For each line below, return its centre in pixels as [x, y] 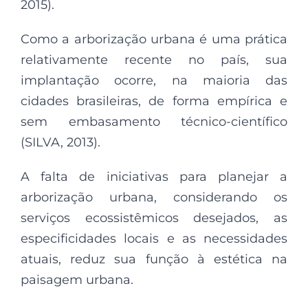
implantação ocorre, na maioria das [154, 80]
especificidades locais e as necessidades [154, 238]
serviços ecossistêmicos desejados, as [154, 218]
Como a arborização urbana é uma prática [154, 39]
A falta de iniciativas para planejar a [154, 176]
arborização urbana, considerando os [154, 197]
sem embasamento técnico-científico [154, 121]
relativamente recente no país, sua [154, 59]
